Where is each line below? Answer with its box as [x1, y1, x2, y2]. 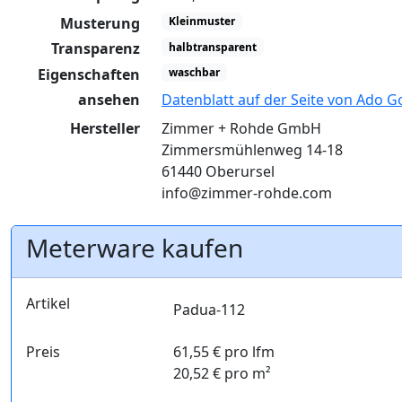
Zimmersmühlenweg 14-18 [162, 140, 343, 161]
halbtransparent [168, 39, 257, 55]
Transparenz [51, 39, 140, 59]
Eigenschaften [38, 64, 140, 84]
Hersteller [70, 118, 140, 139]
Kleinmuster [168, 13, 235, 30]
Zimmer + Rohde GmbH [162, 118, 321, 139]
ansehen [78, 90, 140, 110]
